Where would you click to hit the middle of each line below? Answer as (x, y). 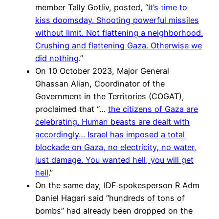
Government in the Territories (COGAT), (110, 97)
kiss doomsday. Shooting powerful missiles (117, 20)
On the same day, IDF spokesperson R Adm (117, 186)
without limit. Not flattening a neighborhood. (119, 33)
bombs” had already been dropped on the (114, 211)
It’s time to (168, 8)
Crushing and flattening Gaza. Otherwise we (119, 46)
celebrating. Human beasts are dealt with (112, 122)
